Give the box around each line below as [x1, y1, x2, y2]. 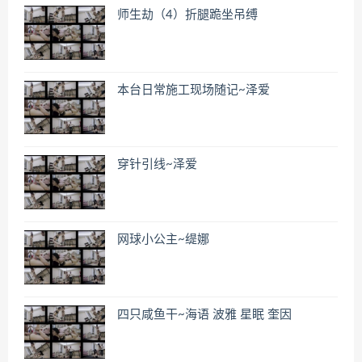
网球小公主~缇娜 [117, 234, 209, 246]
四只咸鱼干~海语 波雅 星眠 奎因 [117, 308, 292, 321]
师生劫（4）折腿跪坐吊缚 [117, 9, 258, 22]
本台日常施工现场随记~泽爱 [117, 83, 270, 96]
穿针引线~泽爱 [117, 158, 197, 171]
